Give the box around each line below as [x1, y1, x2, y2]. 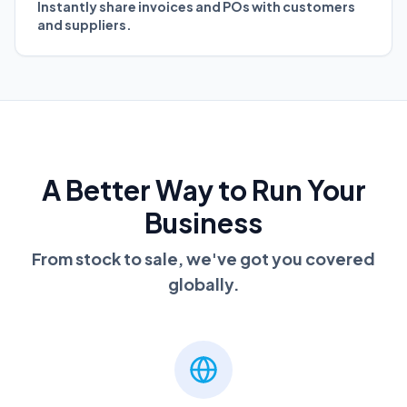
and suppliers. [37, 15, 132, 33]
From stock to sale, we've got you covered [32, 247, 375, 269]
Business [144, 204, 263, 240]
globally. [167, 273, 240, 294]
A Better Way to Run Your [41, 172, 366, 207]
